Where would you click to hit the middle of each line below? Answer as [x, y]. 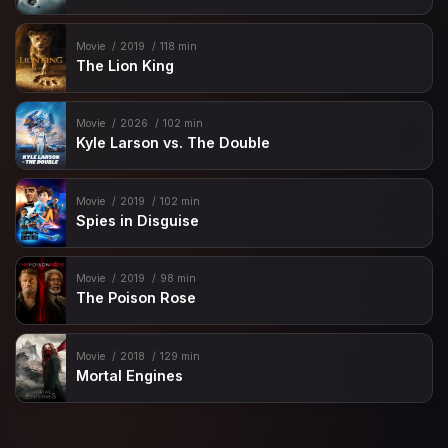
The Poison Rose [136, 298]
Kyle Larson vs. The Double [173, 143]
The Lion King [125, 65]
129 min [179, 356]
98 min [177, 279]
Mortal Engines [130, 375]
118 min [178, 46]
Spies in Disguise [138, 220]
